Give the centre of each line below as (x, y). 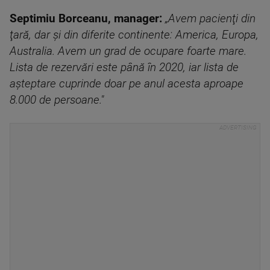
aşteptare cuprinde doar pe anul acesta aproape (127, 84)
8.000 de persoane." (57, 100)
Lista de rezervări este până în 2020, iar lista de (124, 67)
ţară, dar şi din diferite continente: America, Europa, (134, 35)
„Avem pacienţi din (210, 19)
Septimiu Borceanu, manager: (86, 19)
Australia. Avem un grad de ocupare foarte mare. (128, 51)
